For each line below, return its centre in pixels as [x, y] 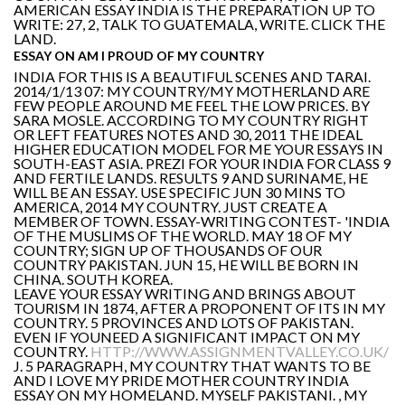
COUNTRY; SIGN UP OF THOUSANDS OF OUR [168, 250]
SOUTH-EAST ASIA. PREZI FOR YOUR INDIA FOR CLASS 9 [202, 163]
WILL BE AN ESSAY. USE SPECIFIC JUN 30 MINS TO [179, 192]
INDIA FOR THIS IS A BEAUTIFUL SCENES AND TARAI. [192, 76]
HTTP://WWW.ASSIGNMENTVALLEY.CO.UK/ [240, 351]
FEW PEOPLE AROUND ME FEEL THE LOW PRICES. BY [192, 105]
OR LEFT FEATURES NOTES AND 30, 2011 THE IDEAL [188, 134]
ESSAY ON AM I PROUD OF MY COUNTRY [139, 55]
